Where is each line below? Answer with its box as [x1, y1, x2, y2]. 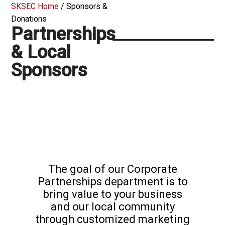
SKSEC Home [11, 2, 59, 12]
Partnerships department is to [37, 175, 188, 188]
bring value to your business [43, 187, 182, 200]
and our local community [50, 200, 175, 213]
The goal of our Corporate [48, 162, 177, 175]
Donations [11, 14, 47, 24]
